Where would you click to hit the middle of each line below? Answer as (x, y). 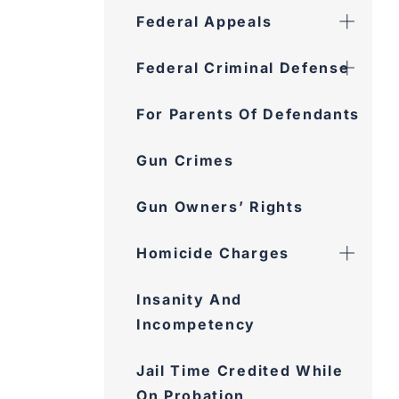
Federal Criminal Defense (243, 68)
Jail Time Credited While (240, 370)
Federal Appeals (204, 21)
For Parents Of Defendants (248, 114)
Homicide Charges (213, 253)
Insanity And (190, 299)
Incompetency (196, 324)
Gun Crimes (185, 160)
